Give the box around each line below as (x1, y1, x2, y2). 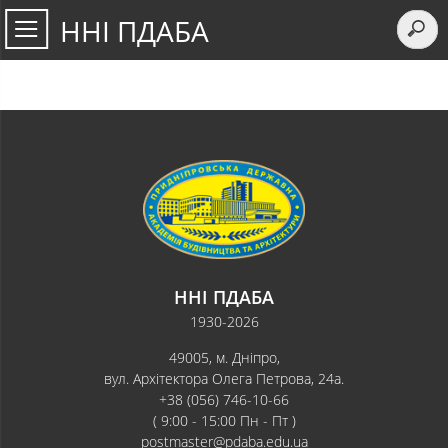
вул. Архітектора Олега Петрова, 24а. (104, 369, 344, 389)
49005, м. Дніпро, (168, 348, 280, 368)
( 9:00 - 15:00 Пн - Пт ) (152, 411, 296, 431)
